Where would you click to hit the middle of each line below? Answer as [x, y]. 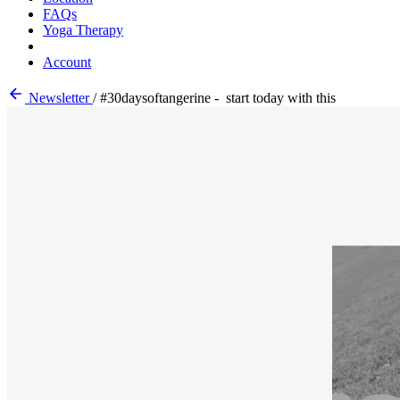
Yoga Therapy [83, 30]
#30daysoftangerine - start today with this [218, 98]
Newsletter [59, 98]
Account [67, 62]
